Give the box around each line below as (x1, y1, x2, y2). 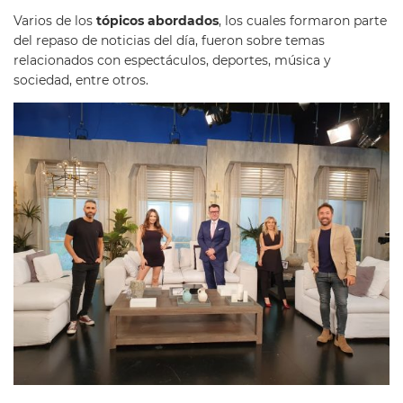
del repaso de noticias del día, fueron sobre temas (13, 32, 325, 48)
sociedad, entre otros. (13, 72, 148, 87)
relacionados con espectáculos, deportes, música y (13, 52, 331, 67)
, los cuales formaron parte (219, 13, 387, 28)
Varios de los (13, 13, 96, 28)
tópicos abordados (96, 13, 219, 28)
